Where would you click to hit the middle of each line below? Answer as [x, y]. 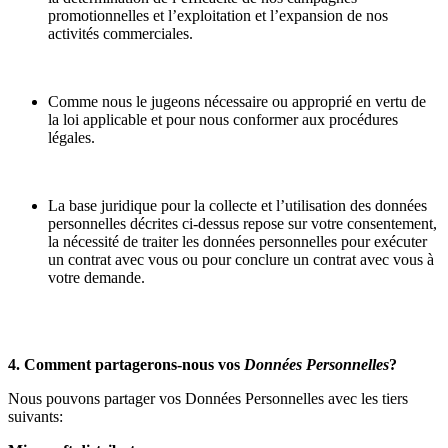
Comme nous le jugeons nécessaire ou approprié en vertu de [237, 102]
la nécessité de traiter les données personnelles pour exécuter [237, 242]
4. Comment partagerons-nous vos [126, 365]
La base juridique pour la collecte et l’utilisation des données [237, 206]
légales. [71, 138]
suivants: [35, 417]
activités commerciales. [120, 34]
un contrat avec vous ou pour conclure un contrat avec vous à [241, 260]
